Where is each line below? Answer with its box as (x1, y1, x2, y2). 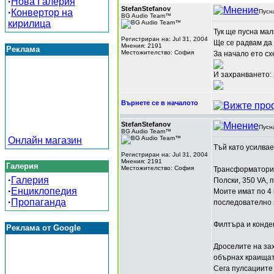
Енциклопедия (11, 186, 77, 196)
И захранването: (213, 70, 272, 79)
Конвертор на (11, 7, 73, 18)
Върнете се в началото (121, 99, 198, 106)
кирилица (8, 18, 51, 29)
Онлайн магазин (8, 135, 82, 146)
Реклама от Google (6, 223, 81, 232)
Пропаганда (11, 197, 66, 207)
